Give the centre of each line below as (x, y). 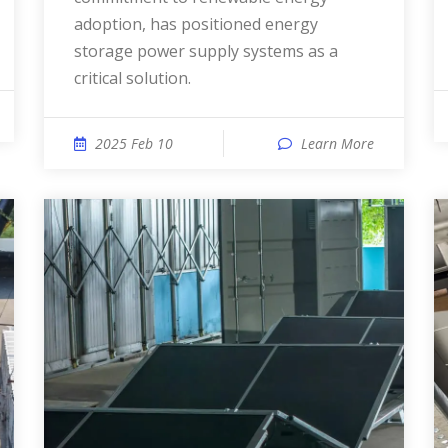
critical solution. (132, 78)
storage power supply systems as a (206, 51)
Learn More (337, 143)
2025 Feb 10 (134, 143)
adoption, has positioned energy (196, 24)
